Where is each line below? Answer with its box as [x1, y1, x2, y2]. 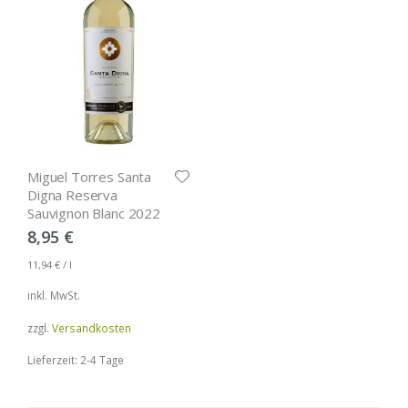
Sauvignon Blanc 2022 [27, 204, 160, 223]
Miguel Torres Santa [27, 168, 152, 187]
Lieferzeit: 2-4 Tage [27, 352, 124, 367]
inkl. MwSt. [27, 288, 80, 303]
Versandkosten [52, 320, 131, 335]
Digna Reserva [27, 186, 118, 205]
